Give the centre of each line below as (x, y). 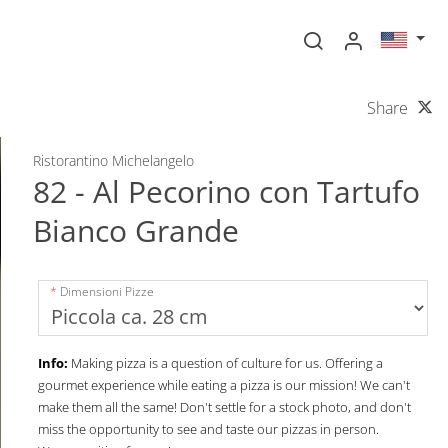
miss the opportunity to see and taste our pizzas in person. (208, 429)
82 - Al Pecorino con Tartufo (226, 191)
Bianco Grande (136, 230)
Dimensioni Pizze (107, 291)
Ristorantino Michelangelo (113, 160)
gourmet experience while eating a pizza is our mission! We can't (224, 385)
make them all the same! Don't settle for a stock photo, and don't (224, 407)
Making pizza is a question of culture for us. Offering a (227, 363)
